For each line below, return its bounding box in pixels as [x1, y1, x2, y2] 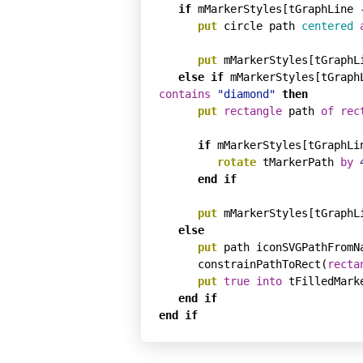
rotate [217, 155, 256, 169]
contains [159, 87, 211, 100]
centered [301, 19, 353, 32]
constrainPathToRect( [198, 257, 327, 271]
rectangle [224, 104, 282, 117]
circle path [217, 19, 301, 32]
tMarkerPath [256, 155, 340, 169]
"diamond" [217, 87, 275, 100]
